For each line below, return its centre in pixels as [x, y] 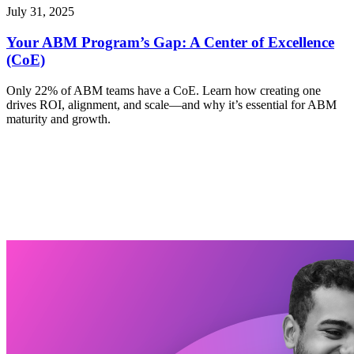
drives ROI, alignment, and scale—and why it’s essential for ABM [171, 104]
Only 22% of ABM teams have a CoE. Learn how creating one [164, 90]
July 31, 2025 [40, 12]
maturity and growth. [58, 119]
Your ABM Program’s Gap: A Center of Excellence [170, 42]
